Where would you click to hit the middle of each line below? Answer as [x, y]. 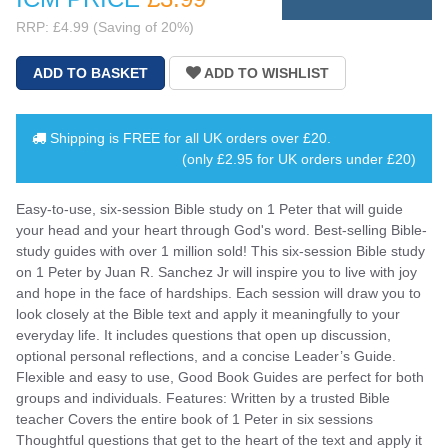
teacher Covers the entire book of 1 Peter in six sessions [194, 418]
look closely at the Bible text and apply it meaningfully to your [208, 313]
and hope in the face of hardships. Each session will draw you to [218, 292]
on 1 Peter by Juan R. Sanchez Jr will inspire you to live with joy [216, 271]
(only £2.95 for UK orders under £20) [299, 158]
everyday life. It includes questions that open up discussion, [203, 334]
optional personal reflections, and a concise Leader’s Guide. [206, 355]
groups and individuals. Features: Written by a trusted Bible [203, 397]
